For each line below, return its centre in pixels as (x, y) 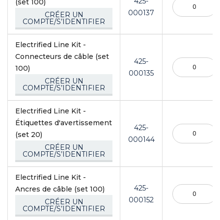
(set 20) (29, 134)
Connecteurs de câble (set (62, 56)
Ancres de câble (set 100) (60, 189)
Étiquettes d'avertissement (64, 123)
